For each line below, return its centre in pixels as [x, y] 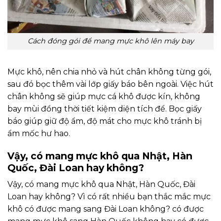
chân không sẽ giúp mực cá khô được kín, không [104, 97]
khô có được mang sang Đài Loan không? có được [106, 209]
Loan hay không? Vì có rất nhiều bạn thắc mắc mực [109, 197]
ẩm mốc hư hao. [39, 134]
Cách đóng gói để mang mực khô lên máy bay [110, 41]
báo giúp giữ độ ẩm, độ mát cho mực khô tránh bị [105, 121]
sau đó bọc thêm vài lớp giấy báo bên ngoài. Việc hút [110, 84]
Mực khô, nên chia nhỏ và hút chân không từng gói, [109, 72]
